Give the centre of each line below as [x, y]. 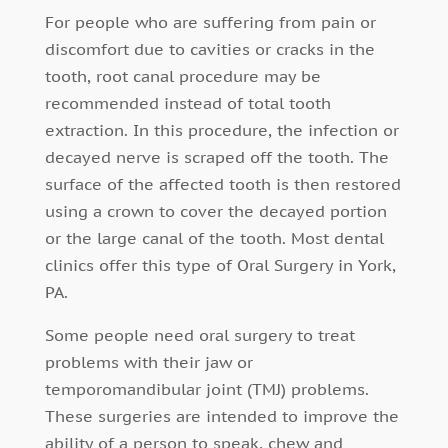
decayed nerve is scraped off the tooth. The [216, 157]
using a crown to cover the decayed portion [215, 211]
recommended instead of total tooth [187, 103]
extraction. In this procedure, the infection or [221, 130]
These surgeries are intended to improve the [221, 416]
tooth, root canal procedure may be [182, 76]
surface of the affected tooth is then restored [222, 184]
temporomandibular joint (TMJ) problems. [206, 389]
